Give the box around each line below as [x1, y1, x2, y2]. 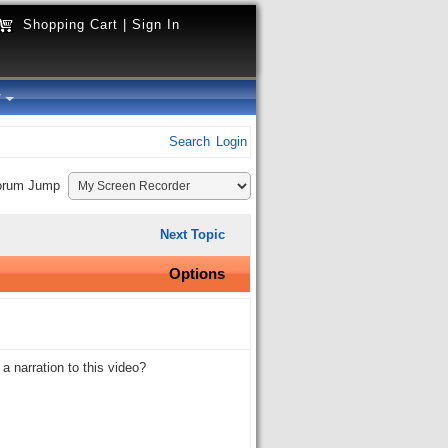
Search [169, 135, 210, 149]
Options [169, 265, 225, 282]
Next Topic [160, 227, 225, 242]
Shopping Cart [23, 17, 118, 32]
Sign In [132, 17, 180, 32]
